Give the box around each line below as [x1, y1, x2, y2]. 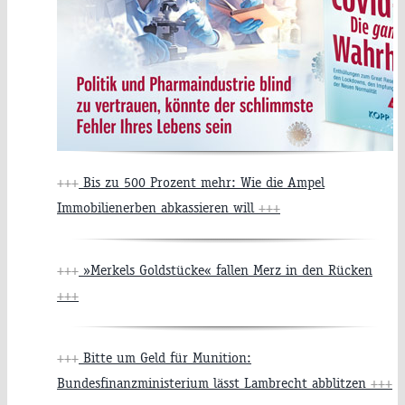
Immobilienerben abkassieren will [57, 199, 259, 217]
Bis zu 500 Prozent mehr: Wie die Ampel [79, 174, 325, 192]
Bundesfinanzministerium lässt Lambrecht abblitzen [57, 374, 371, 392]
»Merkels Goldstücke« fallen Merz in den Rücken [79, 261, 372, 279]
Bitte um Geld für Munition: [79, 349, 251, 367]
